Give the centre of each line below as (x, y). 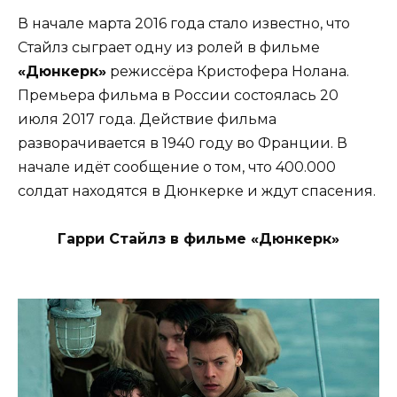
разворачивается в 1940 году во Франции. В (183, 143)
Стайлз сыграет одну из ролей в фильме (169, 47)
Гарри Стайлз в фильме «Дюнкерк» (198, 239)
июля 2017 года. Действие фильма (147, 119)
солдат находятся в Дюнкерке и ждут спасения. (197, 191)
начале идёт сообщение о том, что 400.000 (177, 167)
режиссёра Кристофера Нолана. (228, 71)
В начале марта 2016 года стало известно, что (184, 23)
